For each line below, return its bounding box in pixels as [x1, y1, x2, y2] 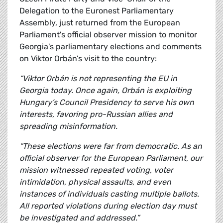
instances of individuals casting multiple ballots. [19, 189, 199, 199]
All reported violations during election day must [19, 201, 197, 211]
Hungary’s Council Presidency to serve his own [19, 98, 194, 108]
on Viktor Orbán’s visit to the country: [19, 54, 157, 64]
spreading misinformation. [19, 121, 117, 131]
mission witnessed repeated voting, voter [19, 165, 173, 175]
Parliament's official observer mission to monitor [19, 30, 197, 40]
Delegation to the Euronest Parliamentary [19, 6, 174, 16]
